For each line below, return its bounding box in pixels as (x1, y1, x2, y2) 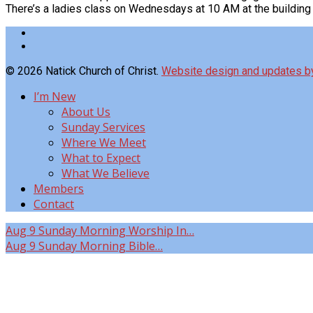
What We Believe (61, 165, 150, 181)
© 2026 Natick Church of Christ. (6, 64, 161, 78)
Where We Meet (61, 134, 146, 150)
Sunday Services (61, 119, 145, 135)
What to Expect (61, 150, 140, 166)
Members (34, 180, 84, 196)
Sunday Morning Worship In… (38, 222, 194, 238)
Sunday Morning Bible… (38, 238, 163, 254)
